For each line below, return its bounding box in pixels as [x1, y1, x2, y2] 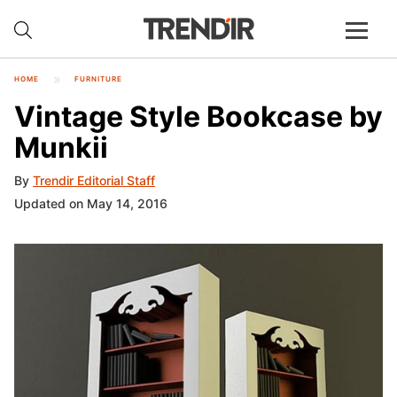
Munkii [14, 129, 108, 165]
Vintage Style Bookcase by [14, 98, 383, 134]
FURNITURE [74, 74, 122, 83]
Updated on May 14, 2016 [14, 196, 167, 212]
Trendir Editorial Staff [33, 173, 155, 189]
